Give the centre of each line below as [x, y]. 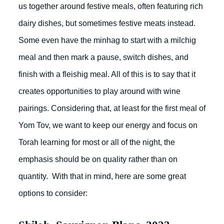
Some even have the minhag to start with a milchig [107, 40]
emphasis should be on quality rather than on [98, 159]
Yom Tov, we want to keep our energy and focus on [108, 125]
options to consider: [53, 193]
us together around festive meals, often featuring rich [111, 6]
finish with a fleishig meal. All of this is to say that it [107, 74]
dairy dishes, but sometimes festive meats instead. [107, 23]
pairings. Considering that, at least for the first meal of [112, 108]
